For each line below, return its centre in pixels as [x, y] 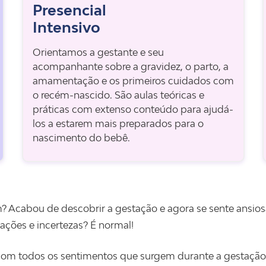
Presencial [69, 10]
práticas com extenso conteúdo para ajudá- [133, 109]
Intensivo [66, 27]
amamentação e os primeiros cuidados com [133, 81]
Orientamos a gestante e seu [98, 52]
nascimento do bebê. [81, 138]
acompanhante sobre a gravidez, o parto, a [130, 66]
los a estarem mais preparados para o [118, 123]
